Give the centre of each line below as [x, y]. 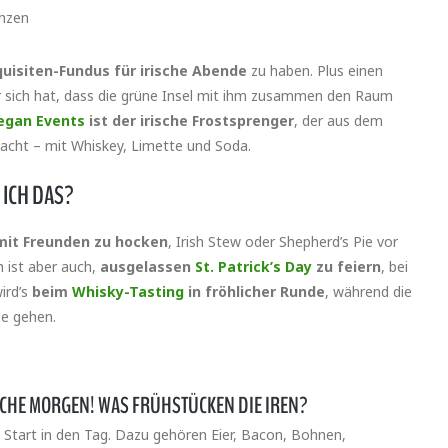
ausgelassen [147, 267]
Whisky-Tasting [128, 292]
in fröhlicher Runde [254, 292]
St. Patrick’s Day [253, 267]
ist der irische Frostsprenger [189, 121]
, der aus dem [338, 121]
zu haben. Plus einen [315, 71]
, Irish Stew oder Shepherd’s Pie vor [283, 242]
